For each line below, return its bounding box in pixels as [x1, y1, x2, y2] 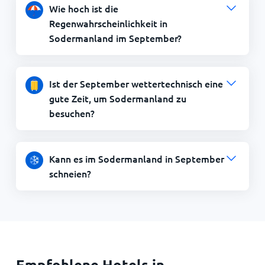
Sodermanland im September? [49, 31, 182, 44]
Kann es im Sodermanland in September [49, 151, 224, 165]
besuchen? [49, 106, 95, 119]
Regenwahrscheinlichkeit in [49, 16, 167, 30]
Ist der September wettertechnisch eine [49, 76, 223, 90]
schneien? [49, 166, 91, 180]
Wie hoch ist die [49, 1, 118, 15]
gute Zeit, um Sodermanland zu [49, 91, 186, 105]
